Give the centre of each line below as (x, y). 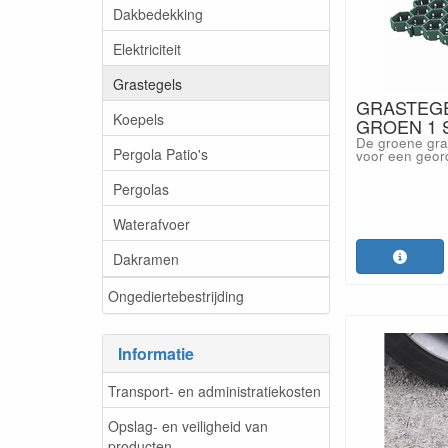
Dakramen (146, 258)
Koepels (138, 118)
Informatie (156, 353)
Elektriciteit (147, 48)
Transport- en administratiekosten (214, 390)
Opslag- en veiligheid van (188, 425)
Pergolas (141, 188)
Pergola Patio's (160, 153)
